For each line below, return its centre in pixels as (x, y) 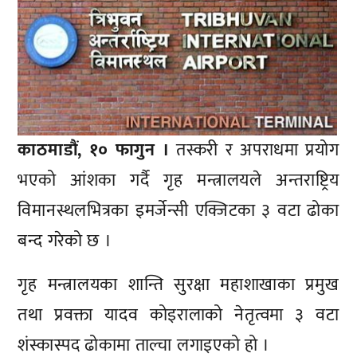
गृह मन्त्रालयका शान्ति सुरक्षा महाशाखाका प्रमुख (178, 285)
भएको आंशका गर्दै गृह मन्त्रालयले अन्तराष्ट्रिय (178, 180)
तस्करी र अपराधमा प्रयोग (254, 150)
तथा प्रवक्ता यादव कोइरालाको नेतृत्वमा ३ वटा (178, 316)
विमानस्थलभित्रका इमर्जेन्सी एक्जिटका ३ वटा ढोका (178, 210)
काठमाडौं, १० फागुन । (94, 150)
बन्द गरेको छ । (65, 241)
